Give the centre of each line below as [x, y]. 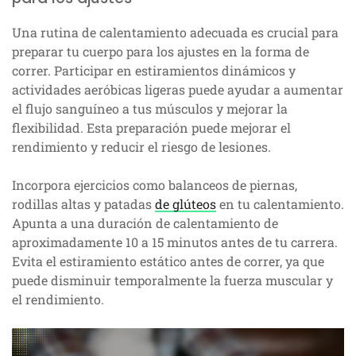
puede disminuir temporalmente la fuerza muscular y [172, 281]
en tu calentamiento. [280, 204]
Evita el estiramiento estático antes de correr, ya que [168, 261]
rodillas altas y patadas [83, 204]
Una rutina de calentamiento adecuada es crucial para [175, 33]
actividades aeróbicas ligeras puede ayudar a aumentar [178, 90]
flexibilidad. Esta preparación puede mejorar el [151, 128]
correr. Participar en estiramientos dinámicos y [154, 71]
